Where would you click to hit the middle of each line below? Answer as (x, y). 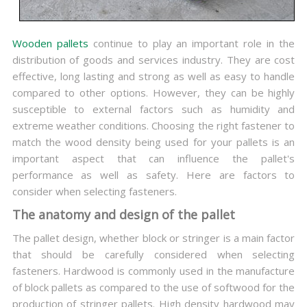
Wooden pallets (50, 44)
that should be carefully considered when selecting (153, 255)
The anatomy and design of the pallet (123, 215)
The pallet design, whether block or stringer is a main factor (153, 238)
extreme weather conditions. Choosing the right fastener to (153, 126)
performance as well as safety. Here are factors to (153, 175)
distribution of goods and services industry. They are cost (153, 60)
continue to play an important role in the (192, 44)
